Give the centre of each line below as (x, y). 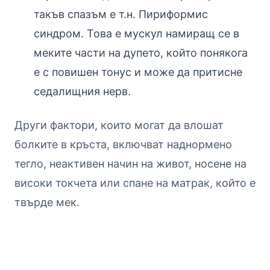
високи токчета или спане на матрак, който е (135, 183)
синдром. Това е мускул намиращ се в (137, 33)
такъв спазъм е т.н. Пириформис (121, 14)
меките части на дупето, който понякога (141, 52)
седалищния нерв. (82, 91)
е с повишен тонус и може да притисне (138, 72)
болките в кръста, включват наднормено (123, 144)
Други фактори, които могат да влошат (119, 125)
